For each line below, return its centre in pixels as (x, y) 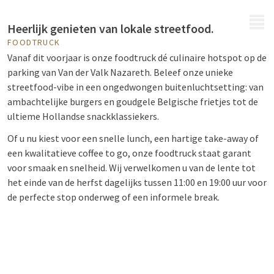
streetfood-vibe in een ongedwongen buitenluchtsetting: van (135, 87)
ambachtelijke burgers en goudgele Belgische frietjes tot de (133, 102)
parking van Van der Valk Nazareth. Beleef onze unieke (120, 72)
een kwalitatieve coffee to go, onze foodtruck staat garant (129, 153)
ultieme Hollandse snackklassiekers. (83, 116)
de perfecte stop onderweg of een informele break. (113, 197)
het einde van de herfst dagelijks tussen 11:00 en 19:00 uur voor (137, 182)
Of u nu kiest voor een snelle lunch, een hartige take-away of (133, 138)
